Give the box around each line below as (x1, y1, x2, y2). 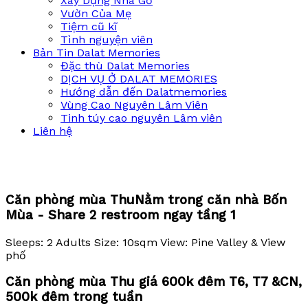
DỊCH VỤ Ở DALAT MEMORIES (60, 72, 217, 85)
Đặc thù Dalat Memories (60, 59, 190, 72)
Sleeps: (5, 235, 47, 249)
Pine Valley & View (191, 235, 285, 249)
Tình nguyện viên (60, 33, 153, 46)
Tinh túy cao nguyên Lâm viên (60, 111, 222, 124)
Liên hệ (33, 124, 72, 137)
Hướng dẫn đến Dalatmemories (60, 85, 227, 98)
